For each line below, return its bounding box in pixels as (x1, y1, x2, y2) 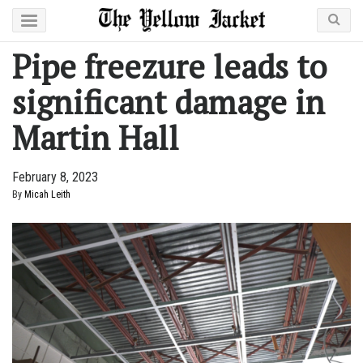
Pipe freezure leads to (12, 45, 327, 88)
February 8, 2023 (12, 169, 98, 185)
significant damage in (12, 80, 325, 123)
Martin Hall (12, 116, 179, 159)
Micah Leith (24, 189, 70, 200)
